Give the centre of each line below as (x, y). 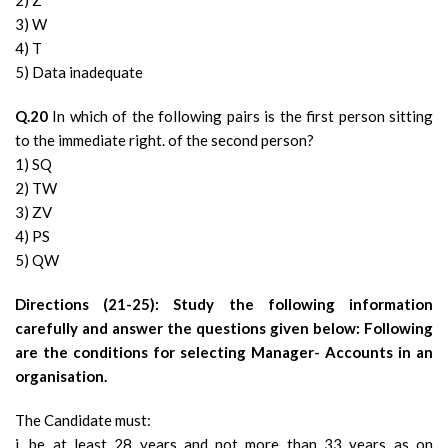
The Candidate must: (83, 420)
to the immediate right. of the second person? (164, 140)
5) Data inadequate (79, 72)
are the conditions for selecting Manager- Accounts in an (224, 352)
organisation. (61, 376)
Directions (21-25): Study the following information (224, 304)
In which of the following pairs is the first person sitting (240, 116)
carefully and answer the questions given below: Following (224, 328)
